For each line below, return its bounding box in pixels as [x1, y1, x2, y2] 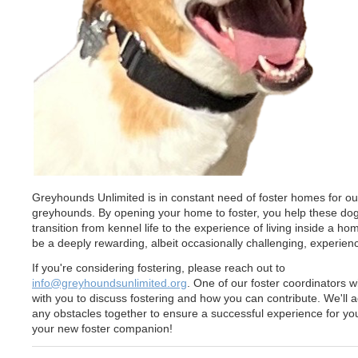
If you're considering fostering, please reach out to [32, 261, 285, 275]
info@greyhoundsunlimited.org [32, 276, 187, 290]
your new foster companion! [32, 322, 173, 336]
